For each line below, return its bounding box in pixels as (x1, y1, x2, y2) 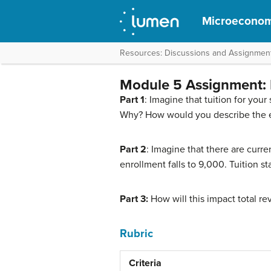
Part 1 (120, 94, 145, 106)
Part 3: (120, 193, 151, 205)
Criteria (129, 257, 162, 269)
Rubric (120, 227, 153, 240)
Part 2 (120, 143, 146, 155)
